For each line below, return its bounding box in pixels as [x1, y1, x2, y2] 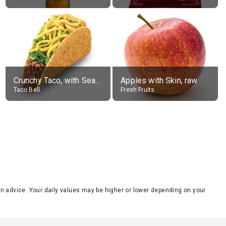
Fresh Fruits [121, 86, 155, 93]
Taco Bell [13, 86, 40, 93]
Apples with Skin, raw [121, 76, 198, 85]
